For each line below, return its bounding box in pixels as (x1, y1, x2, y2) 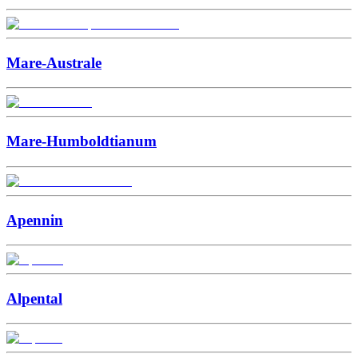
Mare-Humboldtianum (6, 133, 157, 150)
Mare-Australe (6, 54, 101, 71)
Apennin (6, 211, 63, 229)
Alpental (6, 290, 62, 308)
